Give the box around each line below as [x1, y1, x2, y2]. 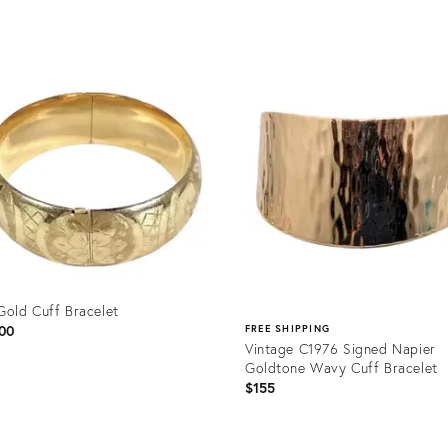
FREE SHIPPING [244, 321, 331, 335]
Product [243, 33, 292, 53]
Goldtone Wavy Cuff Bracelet [244, 357, 438, 377]
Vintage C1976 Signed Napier [244, 338, 436, 358]
